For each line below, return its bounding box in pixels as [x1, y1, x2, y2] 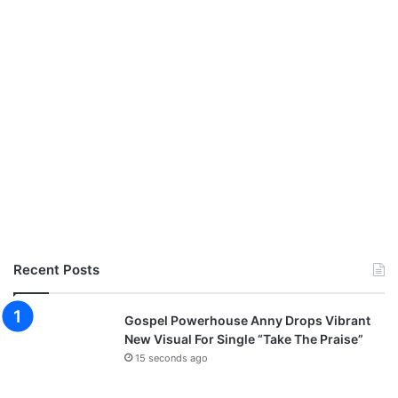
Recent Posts [13, 260, 99, 278]
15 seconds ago [135, 351, 208, 364]
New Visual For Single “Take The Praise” [124, 330, 363, 346]
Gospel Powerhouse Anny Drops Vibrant [124, 312, 370, 328]
